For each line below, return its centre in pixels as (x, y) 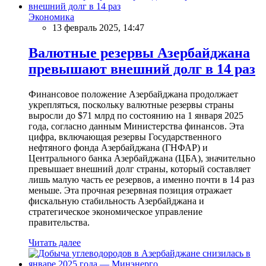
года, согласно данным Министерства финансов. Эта (136, 126)
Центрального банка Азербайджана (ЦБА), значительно (142, 158)
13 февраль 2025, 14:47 (98, 28)
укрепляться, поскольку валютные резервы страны (131, 104)
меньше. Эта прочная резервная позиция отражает (130, 190)
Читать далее (55, 242)
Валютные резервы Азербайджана (139, 53)
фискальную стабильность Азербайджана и (116, 201)
